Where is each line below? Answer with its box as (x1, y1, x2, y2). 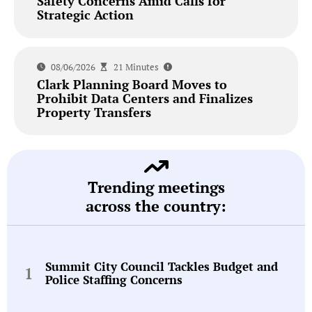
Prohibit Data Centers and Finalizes (36, 89, 253, 107)
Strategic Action (36, 6, 134, 24)
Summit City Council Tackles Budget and (45, 258, 278, 275)
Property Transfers (36, 103, 151, 120)
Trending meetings (87, 176, 225, 197)
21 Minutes (113, 60, 159, 73)
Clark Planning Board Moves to (36, 75, 227, 93)
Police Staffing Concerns (45, 272, 182, 288)
